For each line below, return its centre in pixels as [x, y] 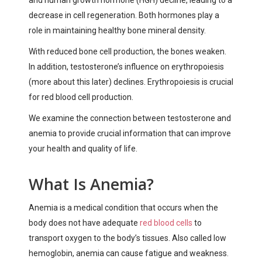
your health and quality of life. [83, 148]
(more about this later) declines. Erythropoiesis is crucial [131, 82]
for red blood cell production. [81, 97]
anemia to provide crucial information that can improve [130, 133]
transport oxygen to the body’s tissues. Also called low [127, 238]
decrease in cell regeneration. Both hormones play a [124, 15]
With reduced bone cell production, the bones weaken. [127, 51]
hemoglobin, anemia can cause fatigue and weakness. [129, 253]
